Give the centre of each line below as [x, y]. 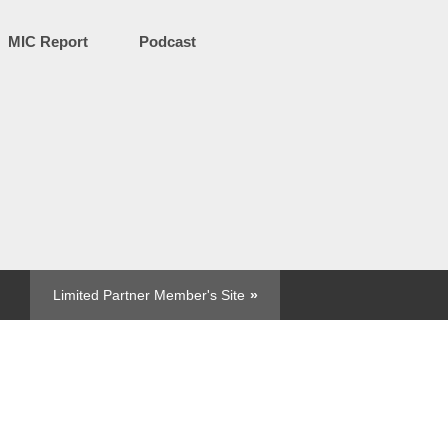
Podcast [167, 41]
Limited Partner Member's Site [148, 295]
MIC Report [47, 41]
